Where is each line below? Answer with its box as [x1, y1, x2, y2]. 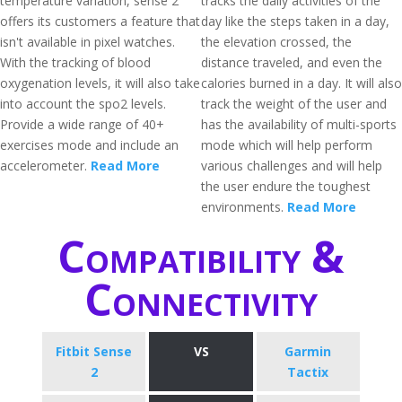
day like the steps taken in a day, [201, 13, 389, 30]
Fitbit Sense [56, 343, 133, 360]
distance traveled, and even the [201, 54, 382, 71]
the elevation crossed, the [201, 33, 352, 50]
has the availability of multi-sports [201, 116, 397, 133]
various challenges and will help [201, 157, 382, 174]
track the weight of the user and [201, 95, 387, 112]
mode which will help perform [201, 136, 372, 153]
